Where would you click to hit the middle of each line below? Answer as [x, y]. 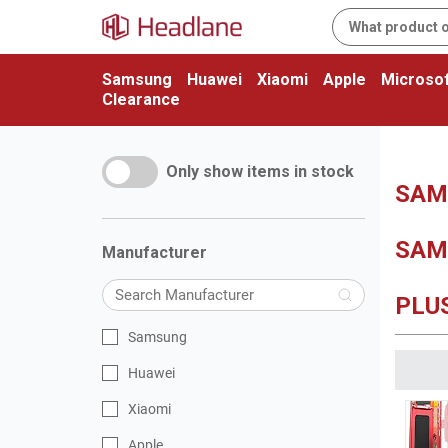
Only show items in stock [260, 171]
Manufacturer [154, 252]
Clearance [141, 99]
